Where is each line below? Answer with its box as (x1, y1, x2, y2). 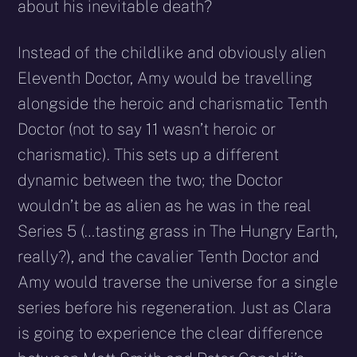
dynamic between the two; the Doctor (18, 170, 284, 190)
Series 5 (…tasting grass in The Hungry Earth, (18, 221, 339, 241)
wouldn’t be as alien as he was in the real (18, 195, 312, 215)
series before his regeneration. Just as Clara (18, 297, 332, 317)
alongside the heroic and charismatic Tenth (18, 93, 328, 113)
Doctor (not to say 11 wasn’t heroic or (18, 119, 277, 139)
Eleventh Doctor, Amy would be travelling (18, 68, 313, 88)
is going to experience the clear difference (18, 323, 324, 343)
